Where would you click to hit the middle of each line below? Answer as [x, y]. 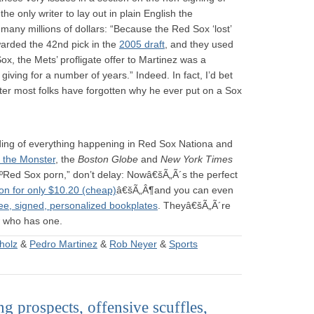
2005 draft [142, 44]
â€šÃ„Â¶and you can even [175, 190]
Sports [183, 244]
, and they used [199, 44]
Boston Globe [108, 159]
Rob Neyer [133, 244]
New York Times [197, 159]
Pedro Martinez [63, 244]
